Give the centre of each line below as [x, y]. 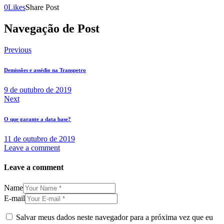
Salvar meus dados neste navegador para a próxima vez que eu [114, 217]
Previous [18, 50]
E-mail [14, 198]
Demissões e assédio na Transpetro [45, 70]
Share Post [42, 7]
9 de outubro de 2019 [38, 90]
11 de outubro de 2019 [39, 139]
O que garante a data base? [37, 119]
